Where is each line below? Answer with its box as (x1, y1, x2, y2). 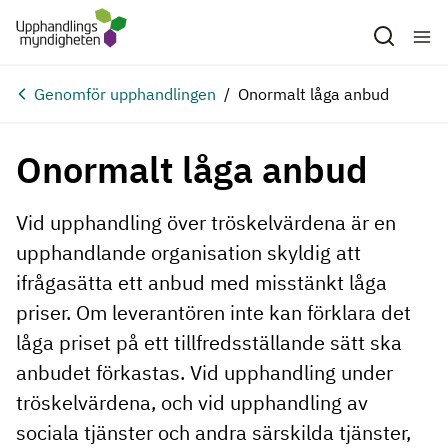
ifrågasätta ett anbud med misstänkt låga (16, 269, 387, 296)
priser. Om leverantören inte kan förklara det (16, 299, 411, 326)
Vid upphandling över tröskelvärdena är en (16, 209, 396, 236)
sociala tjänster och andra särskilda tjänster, (16, 419, 411, 446)
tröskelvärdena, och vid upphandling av (16, 389, 368, 416)
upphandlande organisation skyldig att (16, 239, 361, 266)
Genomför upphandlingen (34, 84, 216, 104)
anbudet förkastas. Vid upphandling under (16, 359, 393, 386)
